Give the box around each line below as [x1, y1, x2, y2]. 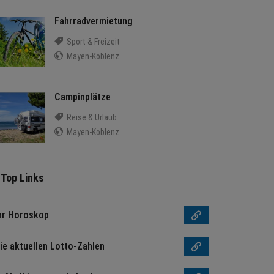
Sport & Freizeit [65, 37, 120, 46]
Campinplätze [54, 91, 111, 103]
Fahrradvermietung [54, 15, 133, 27]
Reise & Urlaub [65, 113, 117, 122]
